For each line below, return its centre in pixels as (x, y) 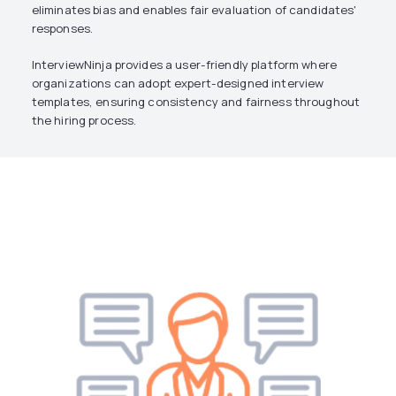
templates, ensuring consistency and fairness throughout (196, 102)
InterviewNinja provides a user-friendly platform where (184, 65)
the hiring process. (84, 120)
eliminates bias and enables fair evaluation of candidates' (194, 10)
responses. (62, 28)
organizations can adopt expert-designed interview (178, 83)
